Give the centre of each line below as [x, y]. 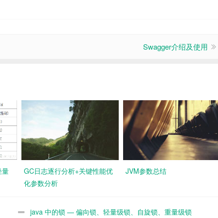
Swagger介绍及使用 [175, 46]
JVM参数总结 [146, 171]
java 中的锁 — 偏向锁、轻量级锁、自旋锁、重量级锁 [111, 212]
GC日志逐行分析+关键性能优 [68, 171]
